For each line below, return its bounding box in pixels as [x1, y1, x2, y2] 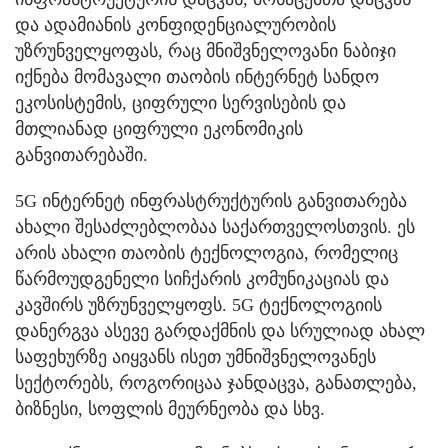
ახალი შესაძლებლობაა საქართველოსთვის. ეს [15, 216, 415, 237]
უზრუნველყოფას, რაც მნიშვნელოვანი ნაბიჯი [15, 40, 396, 61]
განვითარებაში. [15, 144, 148, 165]
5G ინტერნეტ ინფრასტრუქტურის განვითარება [15, 190, 407, 211]
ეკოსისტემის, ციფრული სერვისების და [15, 92, 346, 113]
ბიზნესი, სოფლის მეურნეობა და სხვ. [15, 398, 325, 419]
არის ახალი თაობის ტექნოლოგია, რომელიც [15, 242, 398, 263]
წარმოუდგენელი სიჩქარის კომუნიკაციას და [15, 268, 389, 289]
